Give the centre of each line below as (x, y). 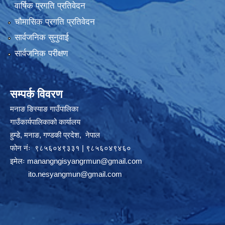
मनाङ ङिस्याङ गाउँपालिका (44, 108)
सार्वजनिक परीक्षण (41, 53)
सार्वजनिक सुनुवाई (41, 38)
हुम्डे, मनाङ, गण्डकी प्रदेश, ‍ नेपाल (55, 135)
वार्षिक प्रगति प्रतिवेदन (50, 6)
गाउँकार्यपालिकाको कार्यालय (45, 122)
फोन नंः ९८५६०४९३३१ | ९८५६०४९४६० (71, 148)
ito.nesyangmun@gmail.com (75, 174)
